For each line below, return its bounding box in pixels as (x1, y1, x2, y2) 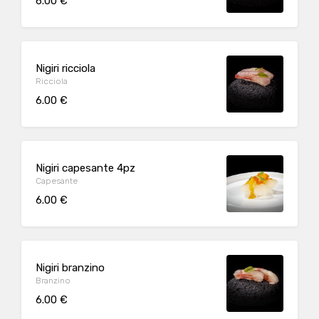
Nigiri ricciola (36, 61, 95, 75)
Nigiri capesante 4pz (36, 161, 135, 174)
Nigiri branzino (36, 261, 105, 274)
